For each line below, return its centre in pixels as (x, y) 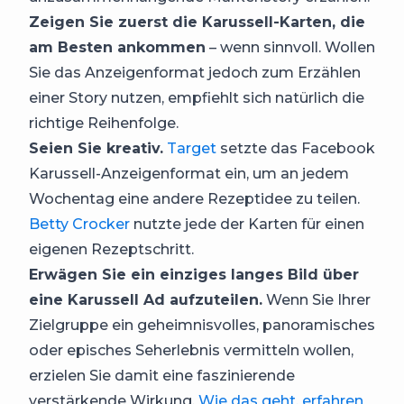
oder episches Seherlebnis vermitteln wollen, (191, 351)
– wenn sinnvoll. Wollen (290, 48)
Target (192, 149)
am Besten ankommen (117, 48)
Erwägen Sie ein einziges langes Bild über (194, 275)
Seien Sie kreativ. (96, 149)
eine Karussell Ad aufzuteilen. (146, 300)
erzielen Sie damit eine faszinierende (162, 376)
